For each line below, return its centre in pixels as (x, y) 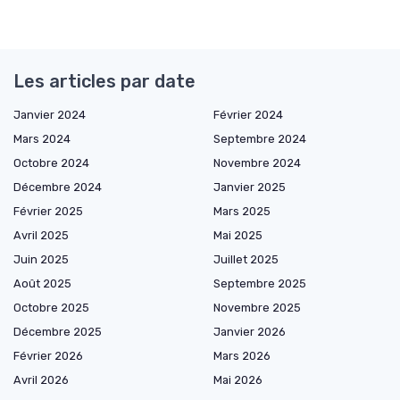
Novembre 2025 (257, 307)
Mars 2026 (242, 355)
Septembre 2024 (260, 138)
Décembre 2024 (58, 187)
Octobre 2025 (51, 307)
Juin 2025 (41, 259)
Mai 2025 (238, 235)
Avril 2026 (41, 379)
